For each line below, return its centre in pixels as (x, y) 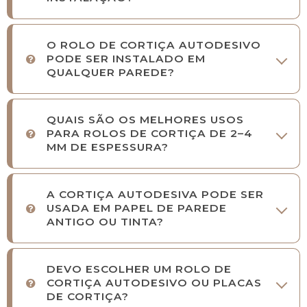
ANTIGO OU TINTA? (105, 222)
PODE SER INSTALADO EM (126, 59)
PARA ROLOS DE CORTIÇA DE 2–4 (150, 134)
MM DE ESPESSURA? (108, 147)
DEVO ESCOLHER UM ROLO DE (139, 269)
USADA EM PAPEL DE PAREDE (137, 208)
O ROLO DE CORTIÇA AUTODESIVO (154, 45)
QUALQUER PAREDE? (111, 73)
